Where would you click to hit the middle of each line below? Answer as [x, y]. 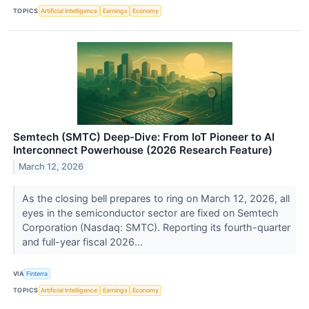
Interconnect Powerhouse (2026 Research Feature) [143, 150]
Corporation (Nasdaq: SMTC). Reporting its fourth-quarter [156, 227]
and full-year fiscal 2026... [83, 241]
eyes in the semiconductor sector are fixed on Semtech [150, 212]
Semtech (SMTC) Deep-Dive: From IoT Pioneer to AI [144, 137]
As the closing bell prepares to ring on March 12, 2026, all [156, 198]
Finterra [37, 274]
